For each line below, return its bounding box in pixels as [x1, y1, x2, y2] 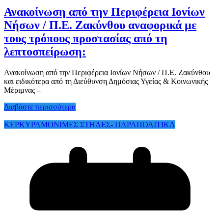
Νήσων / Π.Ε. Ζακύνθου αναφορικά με [4, 18, 196, 31]
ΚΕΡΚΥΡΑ [4, 120, 41, 129]
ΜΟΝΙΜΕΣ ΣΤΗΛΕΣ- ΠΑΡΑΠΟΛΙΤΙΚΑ [41, 120, 175, 129]
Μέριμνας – [4, 85, 41, 94]
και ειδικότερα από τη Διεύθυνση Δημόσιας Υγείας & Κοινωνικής [4, 77, 208, 85]
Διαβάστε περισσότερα [4, 102, 76, 111]
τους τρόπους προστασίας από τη [4, 31, 167, 45]
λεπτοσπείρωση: [4, 45, 86, 58]
